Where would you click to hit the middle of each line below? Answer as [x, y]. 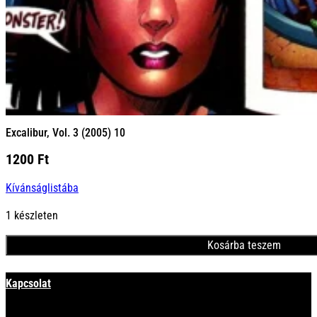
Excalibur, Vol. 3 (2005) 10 [65, 132]
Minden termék [65, 264]
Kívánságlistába [42, 188]
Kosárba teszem [244, 246]
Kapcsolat [28, 284]
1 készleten [32, 216]
